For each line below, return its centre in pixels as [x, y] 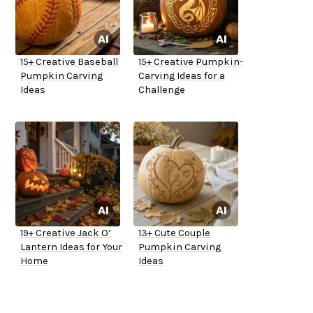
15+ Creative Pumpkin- [191, 62]
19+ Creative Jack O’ [66, 233]
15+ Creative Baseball [69, 62]
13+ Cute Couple [174, 233]
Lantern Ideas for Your [71, 247]
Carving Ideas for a [182, 76]
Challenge [162, 90]
